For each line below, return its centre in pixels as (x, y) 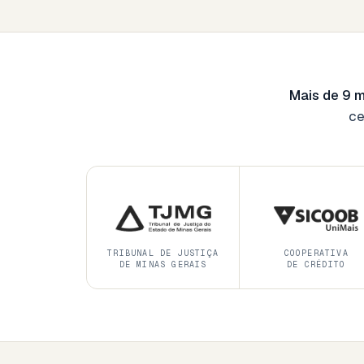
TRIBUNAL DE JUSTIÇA (163, 253)
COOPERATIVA (316, 253)
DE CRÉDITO (316, 264)
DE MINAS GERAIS (163, 264)
